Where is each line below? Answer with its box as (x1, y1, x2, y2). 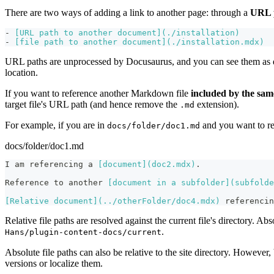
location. (5, 67, 38, 78)
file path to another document (20, 37, 161, 46)
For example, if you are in (5, 119, 107, 130)
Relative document (10, 196, 93, 206)
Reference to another (5, 177, 108, 187)
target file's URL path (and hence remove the (5, 98, 180, 109)
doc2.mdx (152, 159, 191, 169)
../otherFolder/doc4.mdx (103, 196, 215, 206)
